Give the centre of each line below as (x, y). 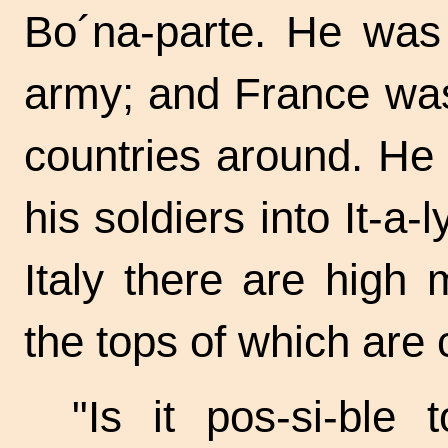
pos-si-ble (301, 417)
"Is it (139, 417)
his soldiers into (184, 217)
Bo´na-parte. (145, 31)
